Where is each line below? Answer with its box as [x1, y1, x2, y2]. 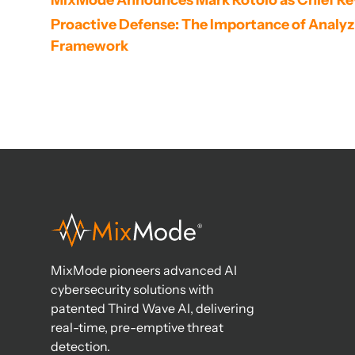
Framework [51, 37, 128, 55]
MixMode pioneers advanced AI [51, 262, 237, 279]
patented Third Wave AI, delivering [51, 300, 254, 317]
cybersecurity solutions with [51, 281, 214, 298]
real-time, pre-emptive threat [51, 319, 223, 336]
